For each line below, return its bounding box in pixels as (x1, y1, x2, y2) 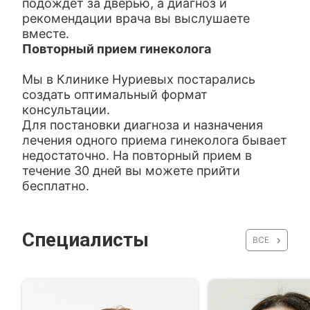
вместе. (22, 26, 70, 41)
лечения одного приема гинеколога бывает (22, 133, 288, 147)
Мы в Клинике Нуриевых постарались (22, 72, 256, 86)
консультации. (22, 102, 111, 117)
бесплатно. (22, 179, 90, 193)
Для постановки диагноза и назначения (22, 118, 264, 132)
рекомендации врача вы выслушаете (22, 11, 250, 26)
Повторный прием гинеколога (22, 42, 212, 56)
